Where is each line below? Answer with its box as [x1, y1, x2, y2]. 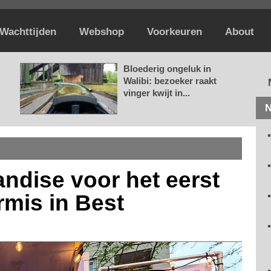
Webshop [79, 26, 124, 38]
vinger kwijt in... [123, 88, 190, 98]
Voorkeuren [147, 26, 202, 38]
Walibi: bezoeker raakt [123, 76, 217, 86]
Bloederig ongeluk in [123, 64, 211, 74]
